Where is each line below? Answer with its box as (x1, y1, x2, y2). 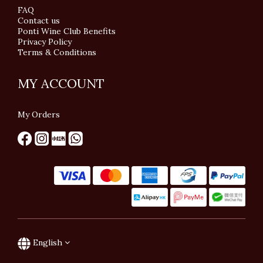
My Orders (18, 109, 60, 120)
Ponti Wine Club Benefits (18, 26, 116, 36)
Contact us (18, 15, 60, 26)
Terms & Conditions (18, 47, 96, 58)
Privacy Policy (18, 36, 74, 47)
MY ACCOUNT (18, 75, 104, 92)
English (33, 237, 62, 248)
